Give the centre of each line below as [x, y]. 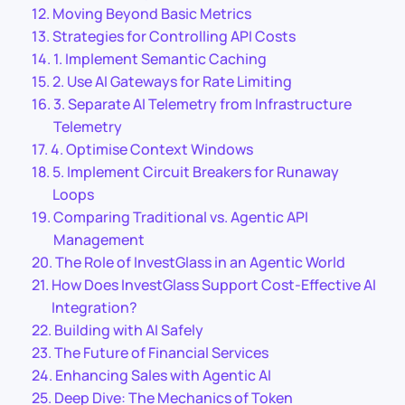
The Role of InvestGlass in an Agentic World [201, 263]
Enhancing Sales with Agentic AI [164, 376]
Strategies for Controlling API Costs [174, 37]
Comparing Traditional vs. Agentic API [181, 217]
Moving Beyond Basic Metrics [152, 14]
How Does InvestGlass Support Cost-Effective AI [214, 285]
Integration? [95, 308]
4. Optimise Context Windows [152, 150]
